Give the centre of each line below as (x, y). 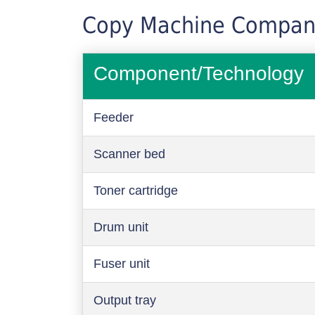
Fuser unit (122, 263)
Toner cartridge (136, 190)
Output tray (125, 300)
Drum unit (121, 227)
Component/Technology (199, 73)
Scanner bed (129, 154)
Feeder (114, 117)
